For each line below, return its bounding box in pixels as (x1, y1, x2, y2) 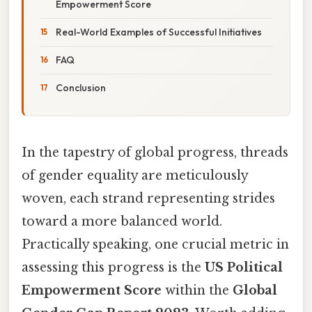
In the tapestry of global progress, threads (22, 144, 288, 160)
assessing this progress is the (22, 259, 205, 275)
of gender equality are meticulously (22, 167, 248, 183)
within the (162, 282, 233, 298)
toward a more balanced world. (22, 213, 222, 229)
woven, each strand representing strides (22, 190, 275, 206)
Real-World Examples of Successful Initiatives (56, 25, 262, 38)
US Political (205, 259, 283, 275)
